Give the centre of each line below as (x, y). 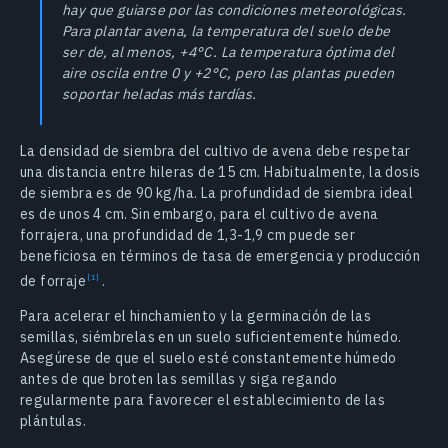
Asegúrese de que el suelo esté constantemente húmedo (208, 357)
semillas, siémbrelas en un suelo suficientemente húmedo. (211, 336)
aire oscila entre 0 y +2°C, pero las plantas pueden (228, 73)
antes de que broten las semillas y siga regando (179, 378)
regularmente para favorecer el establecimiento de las (203, 399)
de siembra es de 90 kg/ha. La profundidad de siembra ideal (217, 193)
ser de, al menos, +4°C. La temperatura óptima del (228, 52)
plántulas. (53, 420)
